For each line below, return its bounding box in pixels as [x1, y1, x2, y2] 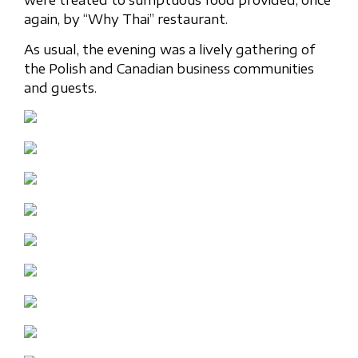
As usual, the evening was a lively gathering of [24, 41, 315, 58]
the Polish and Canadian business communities [24, 60, 314, 77]
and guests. [24, 79, 97, 96]
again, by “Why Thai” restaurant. [24, 10, 228, 27]
